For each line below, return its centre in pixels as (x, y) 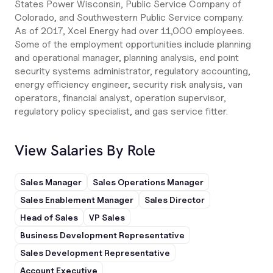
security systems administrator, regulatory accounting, (133, 71)
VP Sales (107, 217)
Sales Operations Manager (148, 182)
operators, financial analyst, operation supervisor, (120, 98)
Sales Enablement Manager (77, 200)
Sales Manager (51, 182)
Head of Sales (49, 217)
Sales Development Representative (95, 253)
